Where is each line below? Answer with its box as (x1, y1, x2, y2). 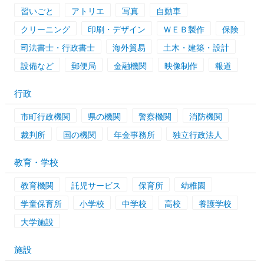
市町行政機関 (20, 112, 70, 121)
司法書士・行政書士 (20, 43, 95, 52)
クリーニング (20, 25, 70, 34)
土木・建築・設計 (163, 43, 229, 52)
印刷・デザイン (87, 25, 146, 34)
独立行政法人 (172, 130, 222, 140)
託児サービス (71, 181, 121, 190)
